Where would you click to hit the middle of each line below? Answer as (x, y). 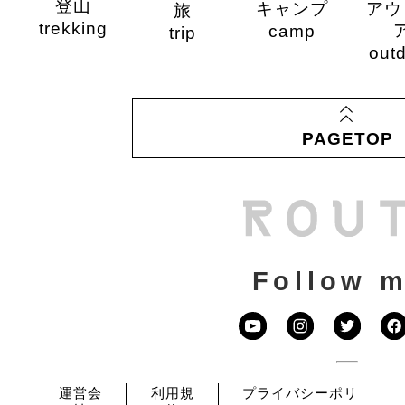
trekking (74, 29)
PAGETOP (347, 138)
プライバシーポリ (300, 393)
